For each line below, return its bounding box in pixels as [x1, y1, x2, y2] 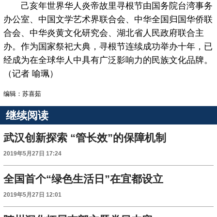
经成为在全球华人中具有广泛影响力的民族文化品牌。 [3, 55, 213, 65]
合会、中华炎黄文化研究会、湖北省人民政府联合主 [3, 28, 204, 38]
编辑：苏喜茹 [3, 90, 42, 98]
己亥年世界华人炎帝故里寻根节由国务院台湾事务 [3, 1, 213, 11]
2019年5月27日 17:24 [3, 151, 62, 157]
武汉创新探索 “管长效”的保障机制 [3, 132, 167, 144]
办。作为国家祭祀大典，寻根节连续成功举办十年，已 [3, 42, 213, 52]
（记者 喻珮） [3, 69, 59, 79]
